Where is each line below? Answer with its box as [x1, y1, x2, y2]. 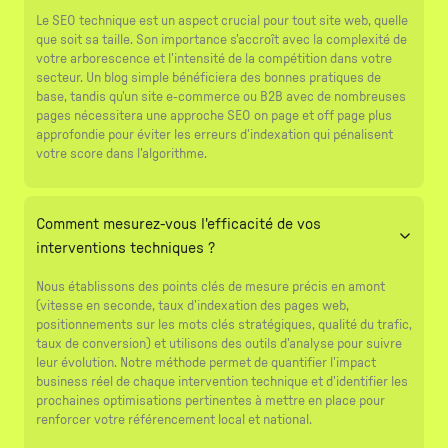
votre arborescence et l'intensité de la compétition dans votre [36, 51, 392, 66]
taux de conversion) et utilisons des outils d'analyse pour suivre [36, 336, 402, 351]
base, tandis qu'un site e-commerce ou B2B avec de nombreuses [36, 89, 406, 104]
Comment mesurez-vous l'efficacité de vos [36, 215, 321, 232]
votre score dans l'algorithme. [36, 146, 207, 161]
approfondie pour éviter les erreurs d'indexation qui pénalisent [36, 127, 393, 142]
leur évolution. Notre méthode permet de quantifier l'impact [36, 355, 376, 370]
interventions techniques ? [36, 239, 215, 256]
